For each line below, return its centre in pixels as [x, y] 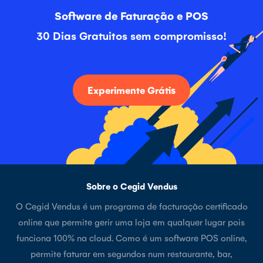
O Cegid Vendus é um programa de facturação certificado [131, 205]
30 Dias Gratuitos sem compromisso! [131, 35]
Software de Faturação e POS [131, 15]
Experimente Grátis [131, 90]
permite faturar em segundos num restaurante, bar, [131, 253]
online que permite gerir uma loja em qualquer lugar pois [131, 221]
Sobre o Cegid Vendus [131, 186]
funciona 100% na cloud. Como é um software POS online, [131, 237]
